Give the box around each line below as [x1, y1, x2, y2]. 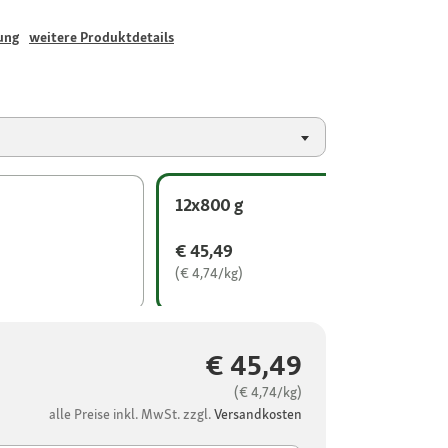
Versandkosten [214, 405, 302, 424]
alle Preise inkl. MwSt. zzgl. [49, 405, 214, 424]
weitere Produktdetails [29, 28, 174, 47]
